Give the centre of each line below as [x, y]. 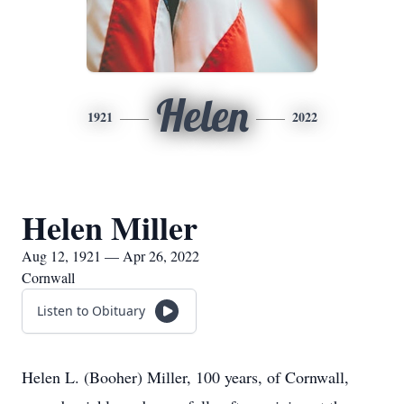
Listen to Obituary [91, 311]
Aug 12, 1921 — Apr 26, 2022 [110, 256]
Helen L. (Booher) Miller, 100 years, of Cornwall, [185, 377]
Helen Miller [110, 227]
